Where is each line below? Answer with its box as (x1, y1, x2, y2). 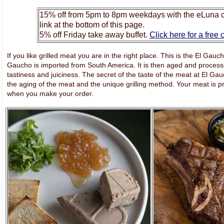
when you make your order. (6, 89, 93, 97)
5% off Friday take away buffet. (39, 30, 149, 39)
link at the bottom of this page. (39, 20, 144, 29)
